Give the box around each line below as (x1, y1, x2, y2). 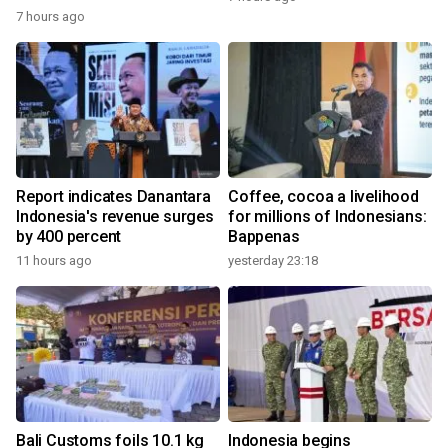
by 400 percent (16, 227, 122, 247)
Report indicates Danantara (16, 187, 211, 207)
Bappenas (228, 227, 300, 247)
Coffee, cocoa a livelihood (228, 187, 419, 207)
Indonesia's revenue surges (16, 207, 214, 227)
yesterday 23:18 (228, 253, 318, 269)
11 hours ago (16, 253, 92, 269)
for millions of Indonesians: (228, 207, 427, 227)
